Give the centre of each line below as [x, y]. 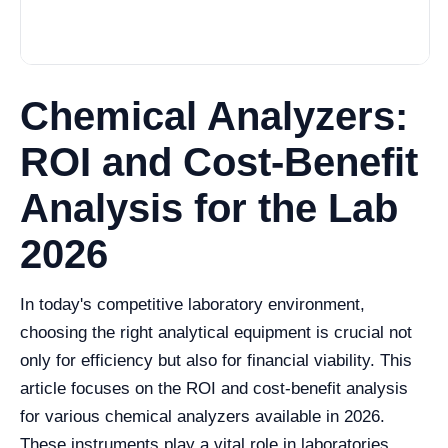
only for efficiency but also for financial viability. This [216, 360]
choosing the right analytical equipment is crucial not [216, 332]
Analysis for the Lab [209, 207]
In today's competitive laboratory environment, [192, 304]
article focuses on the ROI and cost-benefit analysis [214, 388]
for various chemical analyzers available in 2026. [202, 416]
